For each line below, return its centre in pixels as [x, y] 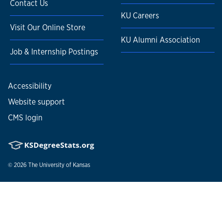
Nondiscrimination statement [59, 193]
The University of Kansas [59, 165]
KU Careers [140, 16]
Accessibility [30, 86]
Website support [36, 102]
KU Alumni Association [161, 40]
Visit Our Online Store [48, 28]
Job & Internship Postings [54, 52]
